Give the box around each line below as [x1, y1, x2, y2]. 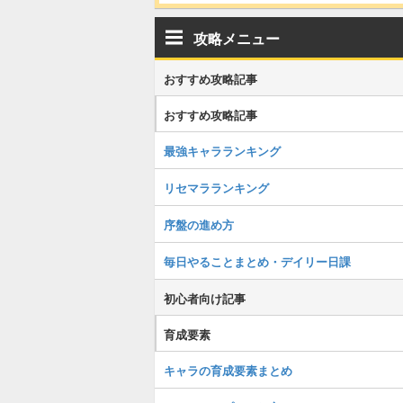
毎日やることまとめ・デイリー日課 [164, 253, 351, 270]
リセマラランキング [164, 179, 269, 196]
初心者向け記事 [164, 290, 246, 307]
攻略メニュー [193, 28, 280, 49]
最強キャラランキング [164, 142, 281, 159]
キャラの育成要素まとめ [164, 362, 292, 379]
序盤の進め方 [164, 216, 234, 233]
